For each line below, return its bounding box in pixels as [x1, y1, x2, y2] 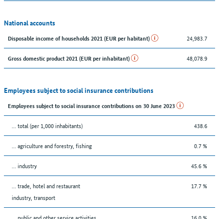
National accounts [4, 17, 55, 27]
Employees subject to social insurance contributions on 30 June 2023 [8, 101, 176, 109]
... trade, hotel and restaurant [12, 180, 80, 190]
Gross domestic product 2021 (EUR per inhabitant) [8, 53, 131, 62]
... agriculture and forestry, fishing [12, 140, 92, 150]
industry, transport [12, 192, 55, 202]
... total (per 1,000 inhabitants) [12, 120, 83, 130]
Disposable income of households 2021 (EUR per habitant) [8, 33, 151, 42]
